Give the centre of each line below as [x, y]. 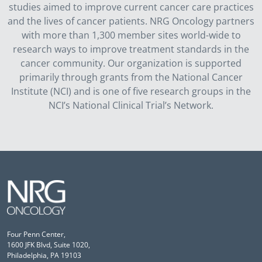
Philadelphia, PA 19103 [44, 256]
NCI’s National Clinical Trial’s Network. [131, 106]
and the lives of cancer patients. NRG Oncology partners [131, 21]
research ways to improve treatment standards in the [131, 49]
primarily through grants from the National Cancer [131, 77]
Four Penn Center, [36, 235]
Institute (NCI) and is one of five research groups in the [131, 92]
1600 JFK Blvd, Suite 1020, [49, 245]
